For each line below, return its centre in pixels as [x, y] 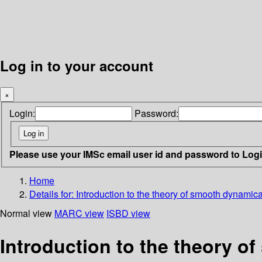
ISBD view [128, 213]
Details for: [53, 194]
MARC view [79, 213]
